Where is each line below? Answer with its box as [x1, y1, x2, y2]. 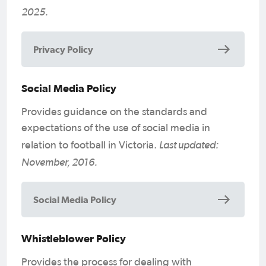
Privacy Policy [33, 43, 93, 55]
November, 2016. [21, 155, 97, 168]
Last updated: [159, 138, 218, 151]
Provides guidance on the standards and [21, 106, 207, 118]
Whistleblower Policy [21, 232, 126, 245]
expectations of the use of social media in [21, 122, 210, 134]
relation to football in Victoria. [21, 140, 159, 151]
